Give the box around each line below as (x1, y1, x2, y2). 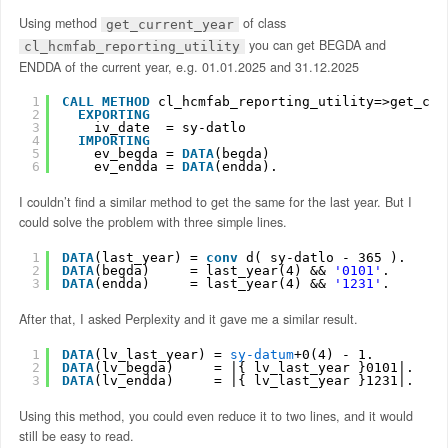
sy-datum (229, 346, 294, 362)
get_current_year (105, 16, 234, 32)
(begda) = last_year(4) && (93, 263, 334, 279)
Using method (18, 14, 101, 33)
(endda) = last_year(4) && (93, 276, 334, 292)
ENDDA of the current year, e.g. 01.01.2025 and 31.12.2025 (18, 57, 359, 76)
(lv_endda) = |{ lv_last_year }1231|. (93, 372, 414, 388)
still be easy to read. (18, 426, 134, 445)
